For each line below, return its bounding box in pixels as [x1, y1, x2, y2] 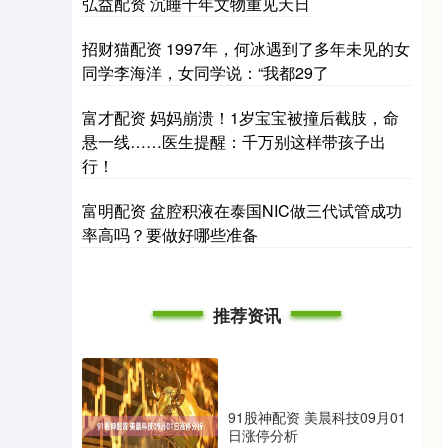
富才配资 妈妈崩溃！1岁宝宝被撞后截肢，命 [82, 106, 399, 129]
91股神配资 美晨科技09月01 [228, 407, 406, 427]
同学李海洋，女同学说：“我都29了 [82, 61, 329, 84]
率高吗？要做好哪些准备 [82, 223, 258, 246]
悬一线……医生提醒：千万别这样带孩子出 [82, 130, 386, 153]
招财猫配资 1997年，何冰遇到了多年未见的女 [82, 37, 410, 60]
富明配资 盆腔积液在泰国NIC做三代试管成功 [82, 199, 402, 222]
